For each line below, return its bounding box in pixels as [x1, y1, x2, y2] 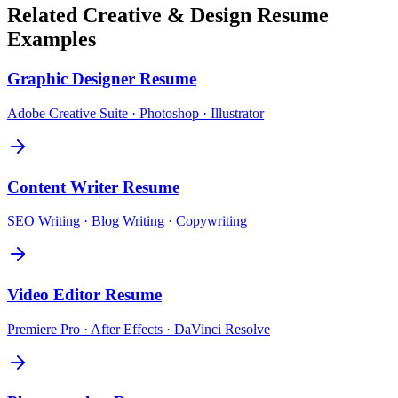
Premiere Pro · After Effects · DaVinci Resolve [7, 321, 270, 337]
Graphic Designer [7, 69, 135, 89]
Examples [7, 28, 96, 52]
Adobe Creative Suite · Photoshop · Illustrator [7, 105, 264, 121]
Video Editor [7, 285, 100, 304]
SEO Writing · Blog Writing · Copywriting [7, 213, 247, 229]
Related [7, 4, 83, 28]
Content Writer [7, 177, 118, 196]
